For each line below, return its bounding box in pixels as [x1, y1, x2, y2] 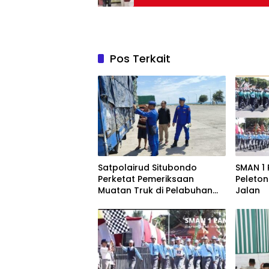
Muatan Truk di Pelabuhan [98, 184, 213, 197]
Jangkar [98, 196, 134, 208]
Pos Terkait [110, 51, 171, 66]
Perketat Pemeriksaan [98, 173, 194, 186]
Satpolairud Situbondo [98, 162, 197, 174]
